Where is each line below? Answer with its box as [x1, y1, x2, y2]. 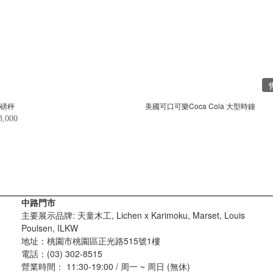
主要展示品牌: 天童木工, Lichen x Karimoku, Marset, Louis [21, 208, 245, 221]
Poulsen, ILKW [21, 221, 78, 234]
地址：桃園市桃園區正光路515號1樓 [21, 234, 160, 247]
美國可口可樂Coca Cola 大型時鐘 [145, 100, 256, 111]
